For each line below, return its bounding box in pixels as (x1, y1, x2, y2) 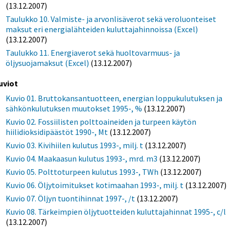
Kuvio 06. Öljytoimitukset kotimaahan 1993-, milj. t (6, 180, 184, 191)
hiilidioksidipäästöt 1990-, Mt (6, 127, 108, 138)
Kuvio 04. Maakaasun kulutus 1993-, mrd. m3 (6, 153, 158, 164)
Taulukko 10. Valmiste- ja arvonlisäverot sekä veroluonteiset (6, 14, 217, 25)
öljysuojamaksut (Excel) (6, 58, 89, 68)
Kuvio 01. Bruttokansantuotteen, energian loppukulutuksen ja (6, 93, 223, 104)
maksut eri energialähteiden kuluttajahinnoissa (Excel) (6, 24, 198, 35)
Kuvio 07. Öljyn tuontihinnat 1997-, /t (6, 193, 135, 204)
